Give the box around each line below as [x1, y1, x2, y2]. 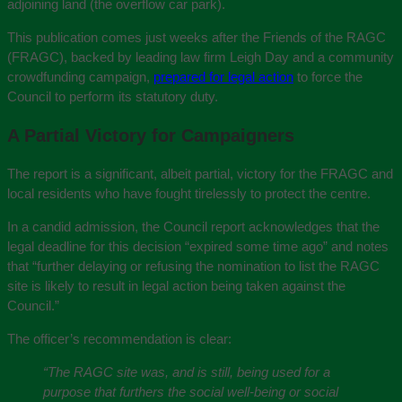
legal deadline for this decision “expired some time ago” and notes [7, 239, 389, 254]
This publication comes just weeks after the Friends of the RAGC [7, 30, 386, 45]
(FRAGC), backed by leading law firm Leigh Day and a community [7, 49, 394, 65]
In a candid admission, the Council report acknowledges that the [7, 219, 380, 234]
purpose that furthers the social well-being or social [43, 384, 338, 399]
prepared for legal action [153, 69, 293, 84]
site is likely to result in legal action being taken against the [7, 278, 345, 293]
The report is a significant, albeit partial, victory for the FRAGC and [7, 166, 393, 181]
